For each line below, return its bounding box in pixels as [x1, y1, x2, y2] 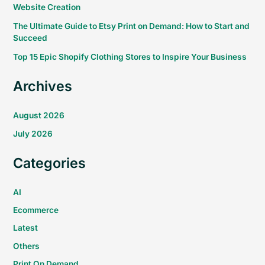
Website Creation [13, 2, 81, 12]
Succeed [13, 33, 48, 43]
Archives [13, 77, 73, 95]
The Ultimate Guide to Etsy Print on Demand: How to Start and [13, 21, 250, 31]
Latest [13, 223, 38, 233]
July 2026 [13, 128, 53, 138]
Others [13, 241, 40, 251]
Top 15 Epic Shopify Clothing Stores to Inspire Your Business [13, 52, 247, 62]
